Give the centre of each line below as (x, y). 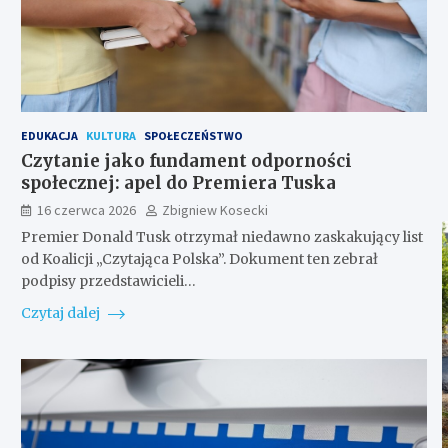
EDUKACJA (49, 135)
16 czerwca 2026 (86, 209)
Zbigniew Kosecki (214, 209)
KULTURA (110, 135)
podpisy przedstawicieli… (108, 280)
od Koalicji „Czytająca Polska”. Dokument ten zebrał (199, 258)
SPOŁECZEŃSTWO (193, 135)
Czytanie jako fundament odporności (186, 160)
